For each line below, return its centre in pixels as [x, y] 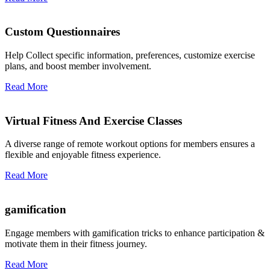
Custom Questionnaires [62, 32]
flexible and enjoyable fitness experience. [83, 155]
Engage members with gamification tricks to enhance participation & [135, 233]
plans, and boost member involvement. [78, 66]
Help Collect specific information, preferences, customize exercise [130, 55]
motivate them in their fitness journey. [76, 243]
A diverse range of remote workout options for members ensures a [130, 144]
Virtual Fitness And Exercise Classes [93, 121]
